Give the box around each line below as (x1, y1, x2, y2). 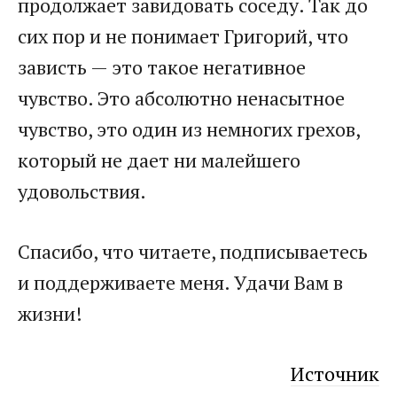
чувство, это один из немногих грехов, (18, 116, 360, 143)
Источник (291, 361, 379, 387)
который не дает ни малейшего (18, 147, 300, 174)
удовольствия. (18, 178, 146, 205)
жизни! (18, 300, 82, 327)
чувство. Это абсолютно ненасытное (18, 85, 345, 112)
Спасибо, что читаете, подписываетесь (18, 238, 368, 265)
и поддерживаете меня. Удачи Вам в (18, 269, 343, 296)
